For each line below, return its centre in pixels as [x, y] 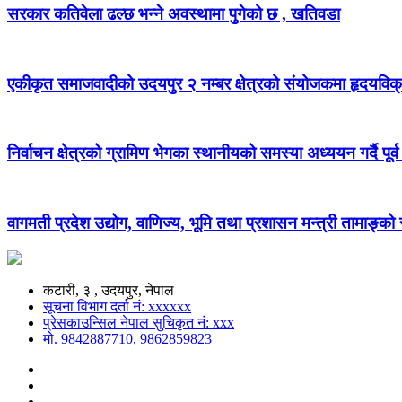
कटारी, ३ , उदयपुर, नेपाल [109, 290]
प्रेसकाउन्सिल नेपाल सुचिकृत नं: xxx [139, 322]
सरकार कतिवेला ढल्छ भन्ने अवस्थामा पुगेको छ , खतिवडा [174, 14]
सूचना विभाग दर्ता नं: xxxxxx [117, 306]
